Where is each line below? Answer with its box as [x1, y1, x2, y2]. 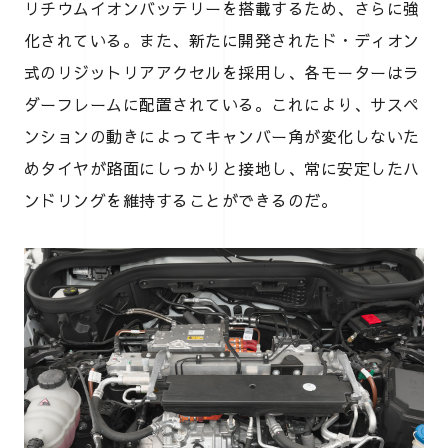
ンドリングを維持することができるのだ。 [24, 188, 338, 211]
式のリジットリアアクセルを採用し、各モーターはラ [24, 60, 420, 83]
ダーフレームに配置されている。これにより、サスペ [24, 92, 420, 115]
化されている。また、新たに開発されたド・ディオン [24, 28, 420, 51]
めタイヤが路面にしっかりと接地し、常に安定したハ [24, 156, 420, 179]
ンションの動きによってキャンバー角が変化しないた [24, 124, 420, 147]
